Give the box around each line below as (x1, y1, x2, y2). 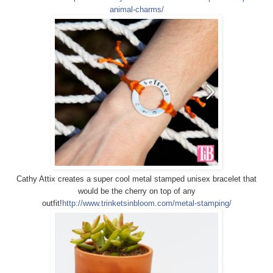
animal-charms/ (109, 4, 164, 14)
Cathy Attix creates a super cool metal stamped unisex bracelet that (16, 174, 257, 183)
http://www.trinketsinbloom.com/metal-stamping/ (62, 198, 232, 208)
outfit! (41, 198, 62, 208)
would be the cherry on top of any (77, 186, 196, 196)
